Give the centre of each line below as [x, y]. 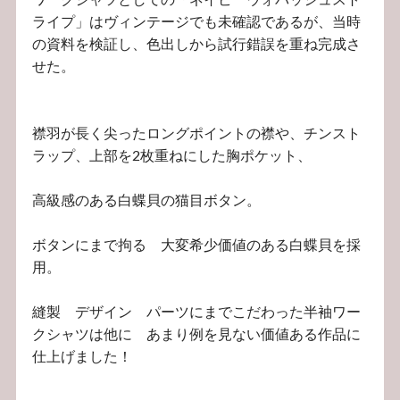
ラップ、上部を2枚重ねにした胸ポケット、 [172, 155]
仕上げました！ [83, 356]
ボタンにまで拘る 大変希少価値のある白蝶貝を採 [197, 245]
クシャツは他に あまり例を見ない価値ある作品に [197, 334]
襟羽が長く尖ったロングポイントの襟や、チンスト [197, 133]
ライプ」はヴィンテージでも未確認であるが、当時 [197, 21]
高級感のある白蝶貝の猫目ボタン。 [147, 200]
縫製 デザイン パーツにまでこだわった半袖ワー [197, 312]
